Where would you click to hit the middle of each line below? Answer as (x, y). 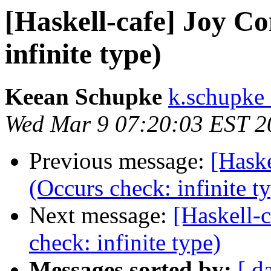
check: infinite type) (125, 243)
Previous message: (120, 161)
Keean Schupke (83, 97)
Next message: (101, 215)
